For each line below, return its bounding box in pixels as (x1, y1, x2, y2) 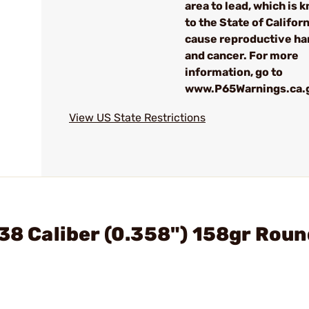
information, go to (185, 66, 283, 79)
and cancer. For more (185, 49, 299, 62)
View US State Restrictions (69, 111, 206, 124)
